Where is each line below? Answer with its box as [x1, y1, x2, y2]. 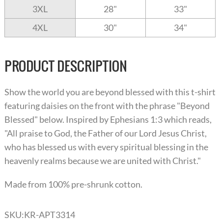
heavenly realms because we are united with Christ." [4, 155, 201, 166]
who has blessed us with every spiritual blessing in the [4, 141, 208, 153]
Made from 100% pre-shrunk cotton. [4, 179, 142, 190]
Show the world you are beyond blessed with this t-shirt [4, 86, 216, 98]
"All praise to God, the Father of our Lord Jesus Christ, [4, 128, 207, 139]
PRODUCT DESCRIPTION [4, 56, 127, 76]
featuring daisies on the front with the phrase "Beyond [4, 100, 210, 111]
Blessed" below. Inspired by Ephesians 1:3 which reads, [4, 114, 212, 125]
